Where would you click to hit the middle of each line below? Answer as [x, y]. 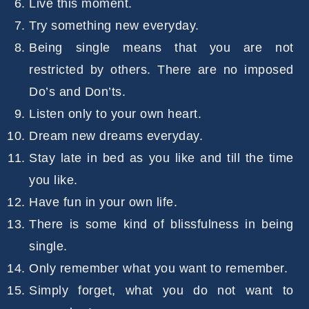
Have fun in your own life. [103, 202]
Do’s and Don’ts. [78, 91]
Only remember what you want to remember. [159, 268]
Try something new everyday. [114, 25]
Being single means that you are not [161, 47]
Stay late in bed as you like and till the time [161, 158]
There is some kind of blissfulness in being [161, 224]
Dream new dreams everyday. [116, 136]
